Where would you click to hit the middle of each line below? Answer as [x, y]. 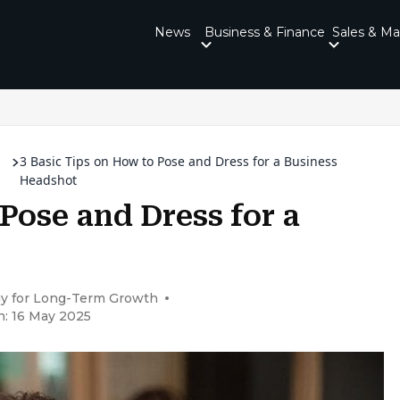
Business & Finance [265, 32]
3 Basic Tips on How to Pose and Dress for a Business [179, 161]
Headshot [49, 180]
